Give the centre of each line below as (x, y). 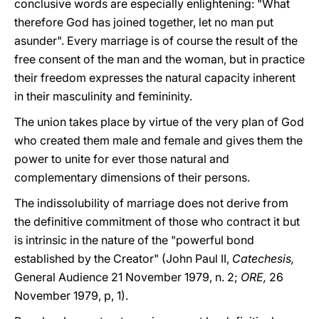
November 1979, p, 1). (71, 296)
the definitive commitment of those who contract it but (157, 221)
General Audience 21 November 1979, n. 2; (127, 277)
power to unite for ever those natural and (122, 159)
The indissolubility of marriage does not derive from (151, 203)
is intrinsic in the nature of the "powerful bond (134, 240)
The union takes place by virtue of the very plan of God (159, 122)
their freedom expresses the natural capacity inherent (155, 78)
